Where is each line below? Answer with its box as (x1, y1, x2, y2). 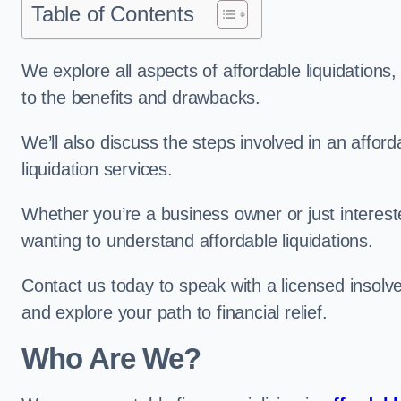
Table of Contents (31, 2, 194, 26)
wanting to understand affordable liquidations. (21, 231, 373, 251)
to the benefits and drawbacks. (21, 88, 266, 107)
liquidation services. (21, 159, 178, 179)
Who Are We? (21, 342, 201, 375)
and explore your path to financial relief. (21, 303, 328, 322)
